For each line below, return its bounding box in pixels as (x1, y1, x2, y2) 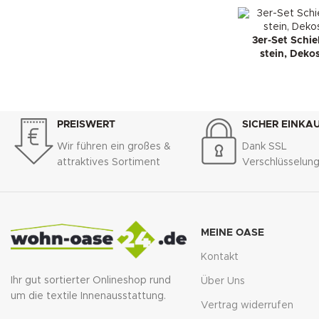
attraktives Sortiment (57, 157, 160, 168)
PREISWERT (57, 120, 115, 130)
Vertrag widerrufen (200, 300, 293, 311)
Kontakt (200, 252, 239, 263)
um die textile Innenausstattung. (11, 291, 166, 302)
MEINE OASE (200, 228, 264, 239)
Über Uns (200, 276, 245, 287)
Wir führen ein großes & (57, 142, 171, 152)
